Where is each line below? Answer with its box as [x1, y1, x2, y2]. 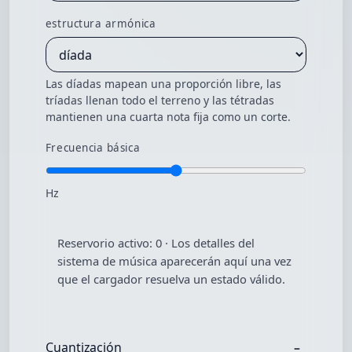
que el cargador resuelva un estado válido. [57, 271, 286, 288]
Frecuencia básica [45, 140, 141, 155]
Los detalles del [171, 235, 255, 251]
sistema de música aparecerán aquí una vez [57, 253, 292, 269]
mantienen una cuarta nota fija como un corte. [45, 109, 291, 125]
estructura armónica [45, 16, 156, 31]
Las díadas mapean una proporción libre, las [45, 76, 281, 92]
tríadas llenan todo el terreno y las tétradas [45, 93, 274, 108]
